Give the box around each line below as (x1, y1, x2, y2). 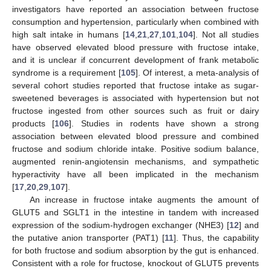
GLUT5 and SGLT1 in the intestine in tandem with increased (12, 207, 259, 218)
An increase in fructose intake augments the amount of (29, 195, 259, 205)
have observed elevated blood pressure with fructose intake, (12, 42, 259, 53)
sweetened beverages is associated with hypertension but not (12, 93, 259, 103)
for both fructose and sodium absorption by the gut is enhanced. (12, 246, 259, 256)
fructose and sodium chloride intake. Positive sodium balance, (12, 144, 259, 154)
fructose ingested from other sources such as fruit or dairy (12, 106, 259, 116)
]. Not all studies (192, 30, 259, 40)
